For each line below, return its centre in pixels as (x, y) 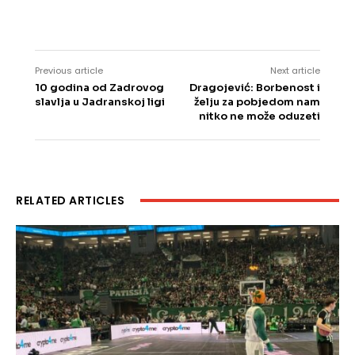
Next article (295, 71)
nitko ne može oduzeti (259, 116)
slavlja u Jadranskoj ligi (100, 102)
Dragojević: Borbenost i (254, 88)
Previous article (69, 71)
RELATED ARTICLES (70, 201)
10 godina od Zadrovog (99, 88)
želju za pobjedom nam (257, 102)
